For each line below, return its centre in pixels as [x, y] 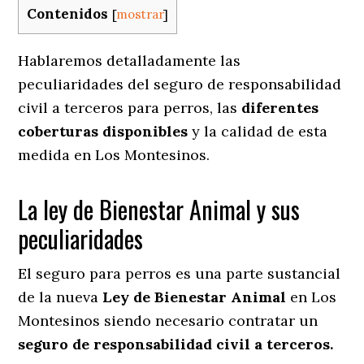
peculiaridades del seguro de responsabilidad [180, 84]
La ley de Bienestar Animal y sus [159, 209]
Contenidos [68, 14]
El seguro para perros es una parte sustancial [180, 273]
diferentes [280, 107]
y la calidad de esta [258, 131]
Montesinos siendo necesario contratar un [168, 320]
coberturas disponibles [103, 131]
